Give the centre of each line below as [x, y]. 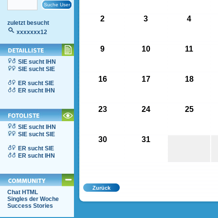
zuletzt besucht [28, 23]
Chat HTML [23, 192]
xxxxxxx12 [32, 32]
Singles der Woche [33, 199]
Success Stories [30, 206]
